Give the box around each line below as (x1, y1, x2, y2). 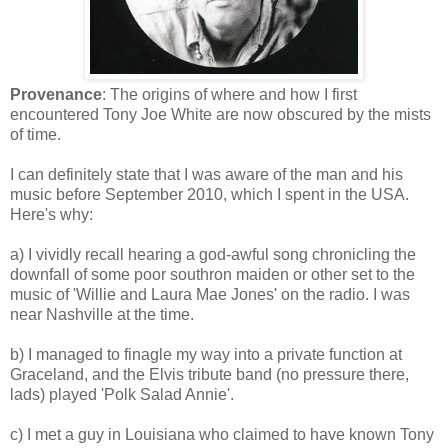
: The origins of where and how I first (102, 85, 357, 103)
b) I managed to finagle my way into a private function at (10, 345, 402, 363)
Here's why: (10, 205, 93, 223)
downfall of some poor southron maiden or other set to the (10, 265, 415, 283)
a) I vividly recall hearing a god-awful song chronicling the (10, 245, 416, 263)
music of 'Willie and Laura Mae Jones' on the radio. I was (10, 285, 410, 303)
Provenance (10, 85, 102, 103)
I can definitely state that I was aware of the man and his (10, 165, 403, 183)
